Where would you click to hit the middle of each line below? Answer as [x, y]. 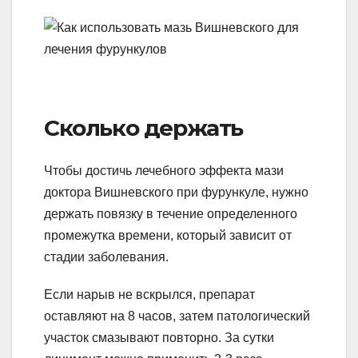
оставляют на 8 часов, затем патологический [177, 316]
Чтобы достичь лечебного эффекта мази [164, 171]
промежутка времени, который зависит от [168, 236]
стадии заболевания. [106, 257]
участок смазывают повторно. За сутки [159, 338]
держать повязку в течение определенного [171, 214]
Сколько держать [143, 127]
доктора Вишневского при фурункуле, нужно [176, 193]
